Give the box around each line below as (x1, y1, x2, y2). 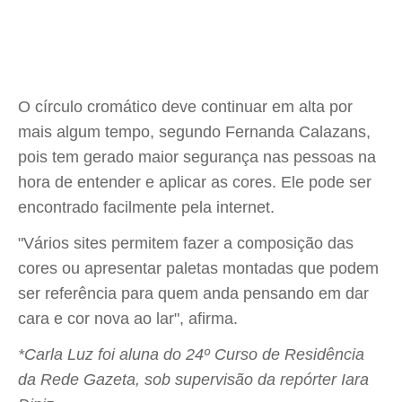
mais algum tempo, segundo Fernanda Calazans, (18, 123, 371, 141)
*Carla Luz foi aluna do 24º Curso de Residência (18, 345, 364, 363)
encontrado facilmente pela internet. (18, 198, 279, 216)
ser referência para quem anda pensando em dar (18, 284, 369, 302)
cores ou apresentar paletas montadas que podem (18, 259, 379, 277)
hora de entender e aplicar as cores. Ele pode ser (18, 173, 371, 191)
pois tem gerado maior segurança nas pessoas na (18, 148, 376, 166)
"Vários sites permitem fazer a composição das (18, 234, 354, 252)
